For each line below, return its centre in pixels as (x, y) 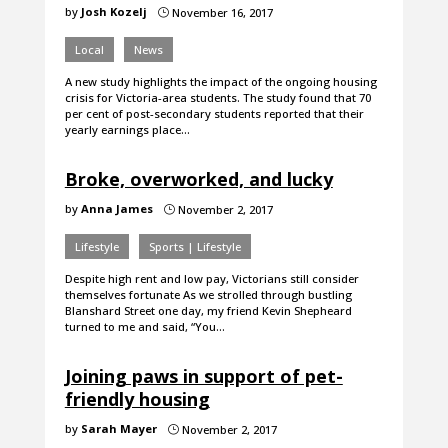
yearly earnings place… (127, 130)
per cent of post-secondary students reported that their (214, 114)
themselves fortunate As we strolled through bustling (208, 295)
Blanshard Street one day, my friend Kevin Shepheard (208, 311)
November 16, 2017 (220, 13)
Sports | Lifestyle (194, 247)
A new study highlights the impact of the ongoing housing (220, 82)
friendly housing (137, 399)
